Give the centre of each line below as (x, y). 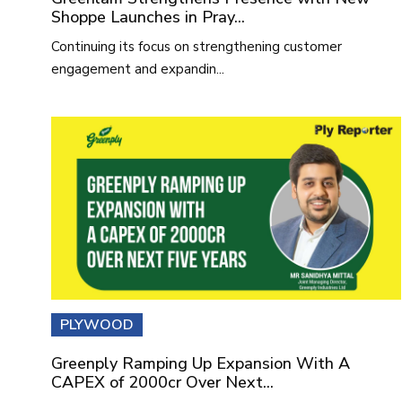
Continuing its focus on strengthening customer (197, 47)
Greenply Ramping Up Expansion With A (201, 364)
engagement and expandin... (138, 70)
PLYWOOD (97, 325)
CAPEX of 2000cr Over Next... (162, 383)
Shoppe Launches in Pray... (148, 17)
